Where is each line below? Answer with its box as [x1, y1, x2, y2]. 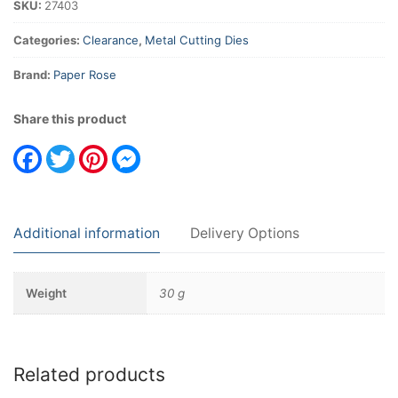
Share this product [13, 111, 126, 127]
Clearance [83, 32, 139, 47]
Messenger [140, 143, 211, 161]
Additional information [13, 225, 160, 243]
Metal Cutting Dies [145, 32, 249, 47]
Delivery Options [190, 225, 299, 243]
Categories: [13, 32, 83, 47]
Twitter [75, 143, 119, 161]
